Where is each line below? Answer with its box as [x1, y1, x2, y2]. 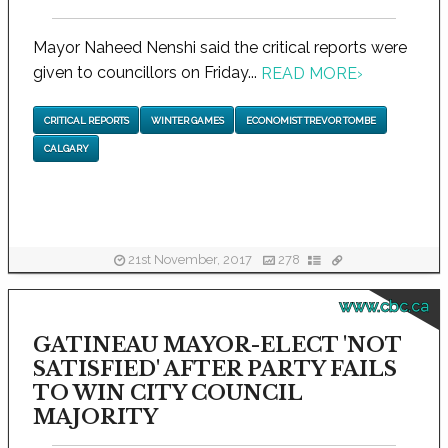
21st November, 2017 [124, 252, 255, 268]
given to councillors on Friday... [33, 63, 261, 82]
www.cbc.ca [338, 297, 429, 316]
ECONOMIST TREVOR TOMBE [245, 114, 376, 126]
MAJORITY [33, 405, 158, 429]
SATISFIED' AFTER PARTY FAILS [33, 357, 397, 381]
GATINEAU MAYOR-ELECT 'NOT [33, 333, 401, 357]
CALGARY [43, 142, 89, 154]
